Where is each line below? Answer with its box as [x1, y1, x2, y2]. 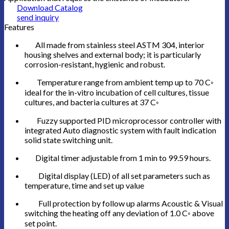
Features [4, 21, 34, 32]
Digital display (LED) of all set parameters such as [25, 170, 210, 180]
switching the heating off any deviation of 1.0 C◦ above [25, 208, 214, 218]
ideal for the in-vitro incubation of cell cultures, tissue [25, 87, 209, 97]
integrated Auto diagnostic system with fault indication [25, 125, 216, 135]
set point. [25, 218, 57, 228]
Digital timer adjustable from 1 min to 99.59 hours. [25, 152, 211, 163]
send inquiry [17, 12, 59, 22]
